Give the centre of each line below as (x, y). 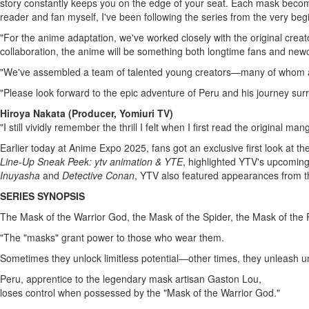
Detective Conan (98, 175)
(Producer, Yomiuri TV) (119, 113)
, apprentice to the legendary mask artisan (114, 279)
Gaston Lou (233, 279)
